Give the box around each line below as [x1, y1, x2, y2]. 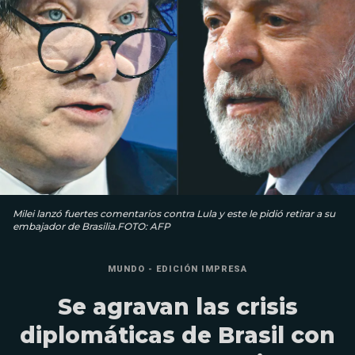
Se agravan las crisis [57, 293, 298, 321]
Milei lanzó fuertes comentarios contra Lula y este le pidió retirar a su [13, 208, 335, 220]
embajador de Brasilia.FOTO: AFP [13, 220, 170, 233]
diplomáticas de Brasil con [20, 322, 335, 349]
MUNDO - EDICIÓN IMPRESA [108, 264, 247, 275]
